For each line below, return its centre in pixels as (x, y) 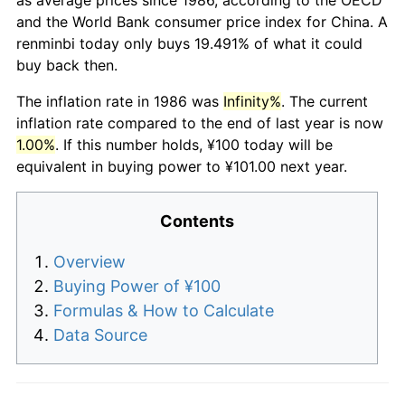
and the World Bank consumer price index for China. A (202, 21)
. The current (325, 101)
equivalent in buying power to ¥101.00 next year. (182, 166)
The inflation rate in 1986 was (120, 101)
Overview (89, 261)
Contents (197, 221)
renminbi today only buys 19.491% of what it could (189, 43)
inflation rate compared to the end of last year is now (200, 122)
